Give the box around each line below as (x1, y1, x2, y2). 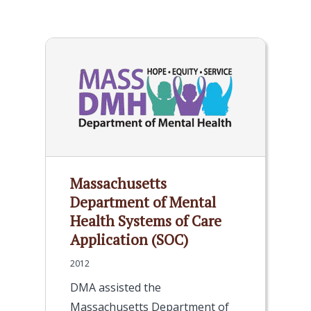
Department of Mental (70, 192, 216, 212)
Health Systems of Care (70, 211, 221, 230)
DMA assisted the (70, 280, 161, 295)
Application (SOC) (70, 230, 188, 249)
